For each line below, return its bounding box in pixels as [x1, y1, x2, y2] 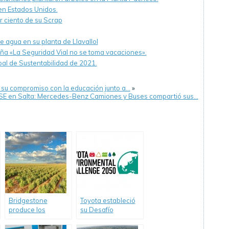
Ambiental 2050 [80, 215, 130, 223]
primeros [8, 215, 37, 223]
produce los [8, 205, 45, 214]
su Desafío [80, 205, 113, 214]
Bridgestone [8, 196, 48, 204]
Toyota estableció [80, 196, 135, 204]
